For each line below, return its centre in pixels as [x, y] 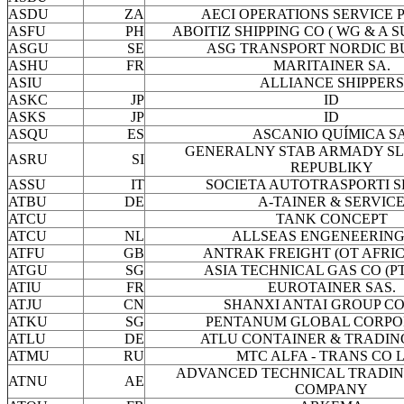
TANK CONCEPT [331, 219]
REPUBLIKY [331, 168]
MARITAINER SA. [331, 66]
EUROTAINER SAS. [331, 288]
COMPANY [331, 390]
